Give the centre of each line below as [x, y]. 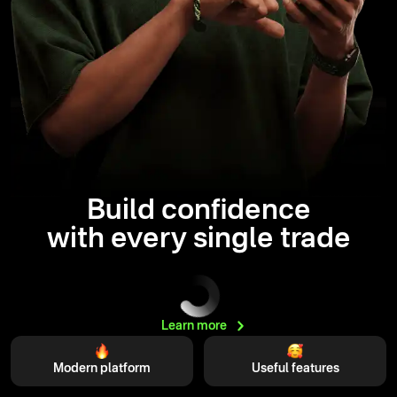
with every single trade [198, 239]
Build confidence [198, 210]
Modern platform [102, 368]
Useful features [295, 368]
